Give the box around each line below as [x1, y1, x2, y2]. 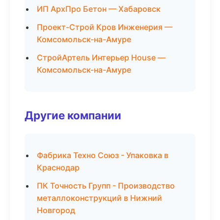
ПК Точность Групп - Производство [37, 181, 175, 191]
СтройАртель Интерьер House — [37, 53, 165, 62]
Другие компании [25, 109, 121, 122]
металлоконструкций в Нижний [37, 193, 162, 203]
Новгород [37, 205, 75, 215]
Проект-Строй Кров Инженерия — [37, 22, 172, 32]
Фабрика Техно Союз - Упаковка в [37, 150, 168, 160]
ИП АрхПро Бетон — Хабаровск [37, 4, 161, 14]
